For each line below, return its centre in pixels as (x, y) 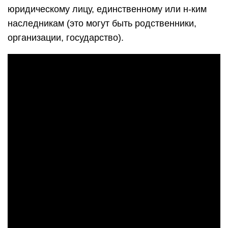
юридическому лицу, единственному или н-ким (107, 9)
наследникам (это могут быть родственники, (102, 23)
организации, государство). (66, 38)
